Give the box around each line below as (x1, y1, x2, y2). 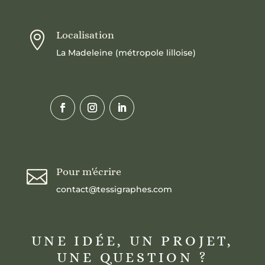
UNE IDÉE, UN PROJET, (31, 232, 234, 249)
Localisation (56, 28, 114, 41)
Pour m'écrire (56, 165, 121, 177)
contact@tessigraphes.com (56, 183, 172, 195)
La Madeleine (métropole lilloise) (56, 47, 196, 58)
